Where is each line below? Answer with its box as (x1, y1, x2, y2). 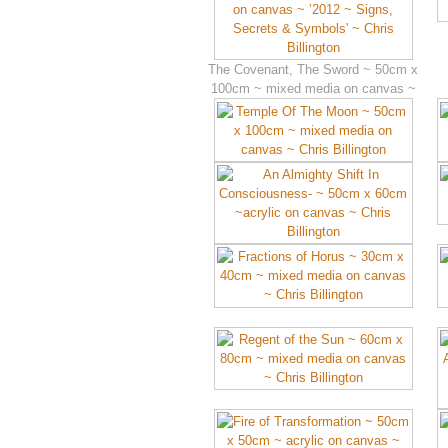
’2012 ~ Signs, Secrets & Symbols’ (211, 100, 416, 116)
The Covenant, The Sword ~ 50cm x (208, 62, 419, 78)
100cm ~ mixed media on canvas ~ (210, 81, 416, 97)
